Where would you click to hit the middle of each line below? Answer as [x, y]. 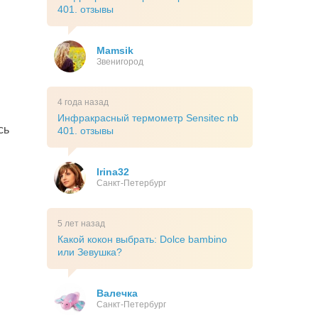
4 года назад [83, 103]
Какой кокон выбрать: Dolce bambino [142, 240]
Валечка [117, 294]
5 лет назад [81, 224]
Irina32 [113, 172]
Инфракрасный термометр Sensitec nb [148, 118]
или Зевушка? [90, 252]
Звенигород [120, 62]
